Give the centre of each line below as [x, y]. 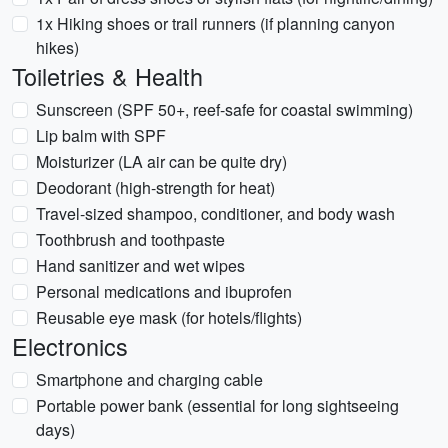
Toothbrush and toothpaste [130, 239]
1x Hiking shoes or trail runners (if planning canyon [215, 23]
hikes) [57, 47]
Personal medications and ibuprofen [164, 291]
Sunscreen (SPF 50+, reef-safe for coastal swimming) [224, 109]
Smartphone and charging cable [149, 379]
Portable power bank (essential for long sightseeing [217, 405]
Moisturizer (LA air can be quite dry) [161, 161]
